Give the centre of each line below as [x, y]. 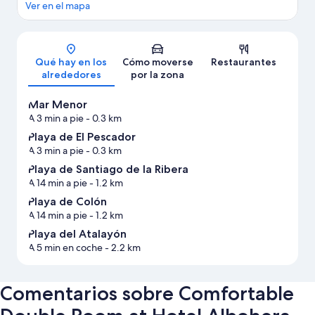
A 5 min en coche [65, 247]
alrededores [71, 74]
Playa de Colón [67, 201]
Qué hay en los [71, 62]
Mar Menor [58, 104]
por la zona [157, 74]
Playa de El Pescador [82, 136]
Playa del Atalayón [77, 233]
